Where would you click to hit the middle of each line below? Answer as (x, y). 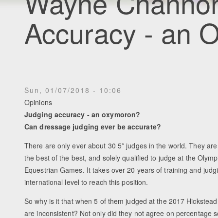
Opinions (38, 102)
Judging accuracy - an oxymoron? (82, 114)
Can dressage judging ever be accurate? (93, 126)
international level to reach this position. (86, 182)
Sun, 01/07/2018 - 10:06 (73, 90)
